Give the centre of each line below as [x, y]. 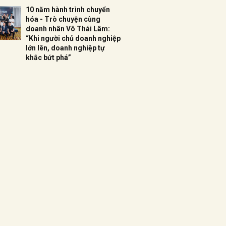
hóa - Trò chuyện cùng [63, 19]
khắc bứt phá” [48, 58]
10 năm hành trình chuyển [68, 10]
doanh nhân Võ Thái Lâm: [68, 29]
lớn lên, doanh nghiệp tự [65, 48]
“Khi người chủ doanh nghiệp [73, 38]
